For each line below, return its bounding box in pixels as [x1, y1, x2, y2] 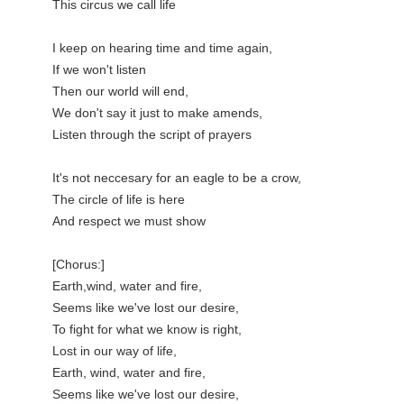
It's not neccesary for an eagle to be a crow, [52, 170, 301, 185]
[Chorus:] [52, 257, 105, 271]
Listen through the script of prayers [52, 127, 252, 142]
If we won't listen [52, 62, 146, 77]
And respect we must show [52, 214, 206, 228]
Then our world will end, [52, 84, 188, 98]
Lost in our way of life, [52, 344, 177, 358]
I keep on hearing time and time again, [52, 41, 272, 55]
